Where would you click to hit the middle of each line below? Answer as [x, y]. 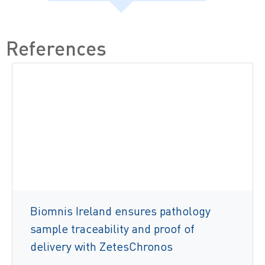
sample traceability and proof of [112, 228]
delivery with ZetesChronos [101, 246]
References [56, 48]
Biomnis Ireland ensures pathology [120, 211]
